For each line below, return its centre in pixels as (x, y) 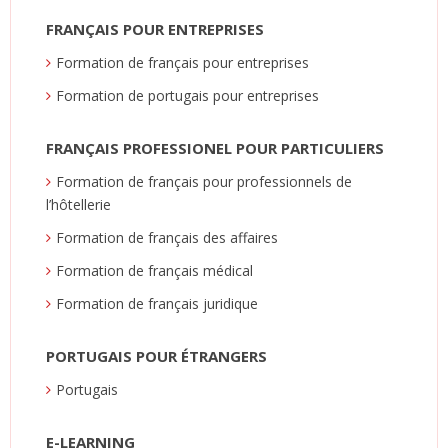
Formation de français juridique (157, 303)
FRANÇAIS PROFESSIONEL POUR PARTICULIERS (215, 147)
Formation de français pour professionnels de (204, 181)
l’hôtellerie (78, 204)
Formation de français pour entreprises (182, 62)
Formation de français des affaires (167, 237)
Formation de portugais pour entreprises (187, 95)
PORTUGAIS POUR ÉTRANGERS (156, 355)
